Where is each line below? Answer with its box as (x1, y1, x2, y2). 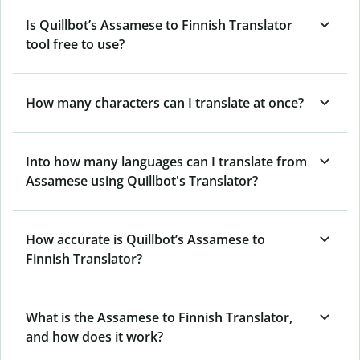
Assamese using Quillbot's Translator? (26, 171, 258, 190)
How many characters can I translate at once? (26, 93, 304, 112)
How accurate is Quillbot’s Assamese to (26, 230, 265, 248)
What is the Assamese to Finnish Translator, (26, 308, 292, 326)
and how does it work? (26, 327, 163, 346)
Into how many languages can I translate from (26, 152, 307, 170)
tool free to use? (26, 35, 125, 53)
